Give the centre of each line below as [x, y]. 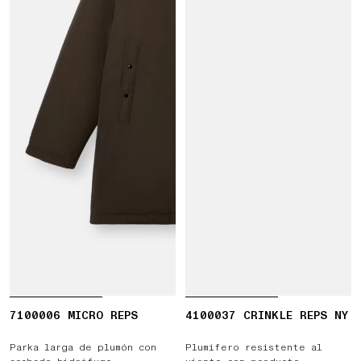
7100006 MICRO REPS [74, 315]
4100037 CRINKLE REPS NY [267, 315]
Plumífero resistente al [254, 348]
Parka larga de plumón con [83, 348]
